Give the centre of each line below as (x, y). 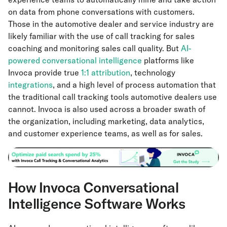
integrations (30, 85)
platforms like (168, 61)
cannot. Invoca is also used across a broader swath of (107, 109)
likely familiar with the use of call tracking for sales (101, 36)
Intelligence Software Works (97, 203)
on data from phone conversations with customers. (101, 12)
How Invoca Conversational (93, 187)
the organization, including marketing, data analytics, (106, 121)
